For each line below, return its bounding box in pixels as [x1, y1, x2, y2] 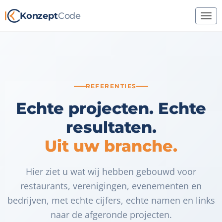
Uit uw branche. [45, 136, 177, 156]
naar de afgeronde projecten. [50, 209, 172, 221]
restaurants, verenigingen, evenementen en [20, 180, 202, 192]
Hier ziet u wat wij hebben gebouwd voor [26, 166, 196, 177]
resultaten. [65, 117, 157, 137]
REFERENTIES [85, 82, 137, 90]
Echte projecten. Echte [16, 99, 206, 118]
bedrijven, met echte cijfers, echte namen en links [7, 194, 215, 206]
